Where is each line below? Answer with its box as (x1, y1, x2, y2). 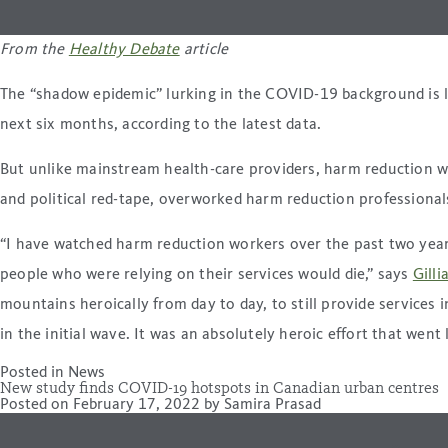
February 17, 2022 (73, 397, 200, 414)
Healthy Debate (68, 42, 180, 59)
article (179, 42, 229, 59)
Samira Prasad (224, 397, 321, 414)
